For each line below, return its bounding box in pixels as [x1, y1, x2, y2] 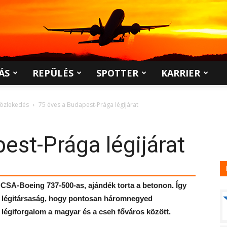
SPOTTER [96, 67, 138, 79]
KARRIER [161, 67, 200, 79]
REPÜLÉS [32, 67, 73, 79]
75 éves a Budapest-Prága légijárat [39, 100, 138, 109]
